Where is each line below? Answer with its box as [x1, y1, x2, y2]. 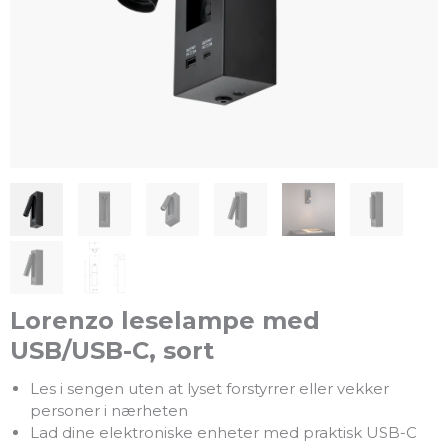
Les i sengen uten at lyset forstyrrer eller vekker [29, 379, 389, 399]
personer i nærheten [29, 401, 188, 421]
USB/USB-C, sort [10, 336, 214, 366]
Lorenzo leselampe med [10, 306, 320, 336]
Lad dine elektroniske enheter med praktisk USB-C [29, 423, 417, 443]
